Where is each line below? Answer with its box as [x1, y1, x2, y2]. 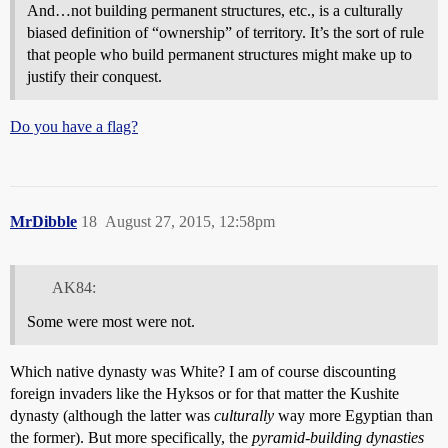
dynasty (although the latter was [10, 407, 214, 425]
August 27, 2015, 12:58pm [105, 212, 275, 230]
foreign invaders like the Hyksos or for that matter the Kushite [10, 385, 399, 403]
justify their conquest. [27, 67, 162, 85]
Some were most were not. [27, 313, 195, 331]
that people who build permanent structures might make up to [27, 45, 412, 63]
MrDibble [10, 212, 77, 230]
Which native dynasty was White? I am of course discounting [10, 363, 396, 381]
